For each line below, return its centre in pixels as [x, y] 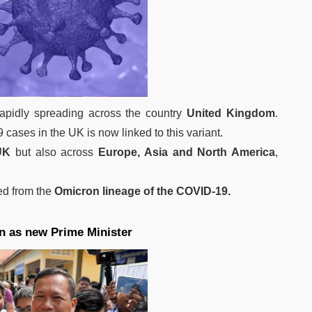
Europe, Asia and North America [187, 153]
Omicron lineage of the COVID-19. [142, 192]
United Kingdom [231, 114]
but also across [55, 153]
